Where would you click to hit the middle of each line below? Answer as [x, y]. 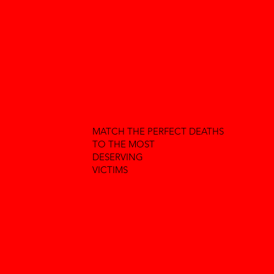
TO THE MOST [123, 144]
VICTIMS [110, 170]
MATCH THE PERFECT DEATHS [158, 131]
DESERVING [117, 157]
